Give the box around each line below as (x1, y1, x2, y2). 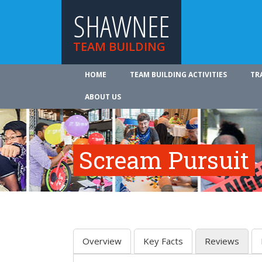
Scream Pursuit (79, 144, 249, 175)
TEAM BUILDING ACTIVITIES (130, 70, 227, 80)
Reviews (205, 235, 239, 247)
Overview (82, 235, 122, 247)
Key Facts (143, 235, 183, 247)
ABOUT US (85, 92, 121, 102)
